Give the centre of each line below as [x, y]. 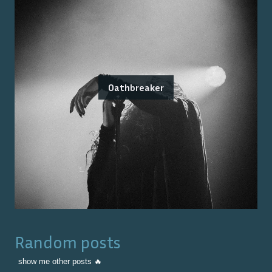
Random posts [68, 242]
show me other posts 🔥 [60, 261]
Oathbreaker [136, 87]
